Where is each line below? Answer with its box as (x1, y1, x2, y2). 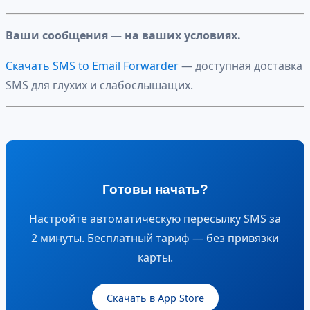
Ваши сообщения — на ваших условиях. (6, 28, 241, 44)
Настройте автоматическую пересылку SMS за (29, 211, 281, 227)
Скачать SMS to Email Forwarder (6, 58, 179, 74)
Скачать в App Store (106, 291, 204, 305)
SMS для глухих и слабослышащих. (6, 77, 193, 93)
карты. (137, 250, 173, 266)
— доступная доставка (179, 58, 302, 74)
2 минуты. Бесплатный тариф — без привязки (31, 230, 279, 246)
